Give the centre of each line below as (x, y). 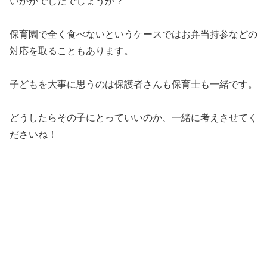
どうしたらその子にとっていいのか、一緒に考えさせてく (133, 117)
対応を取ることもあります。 (72, 51)
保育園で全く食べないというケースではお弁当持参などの (133, 34)
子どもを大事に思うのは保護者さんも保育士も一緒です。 (133, 84)
